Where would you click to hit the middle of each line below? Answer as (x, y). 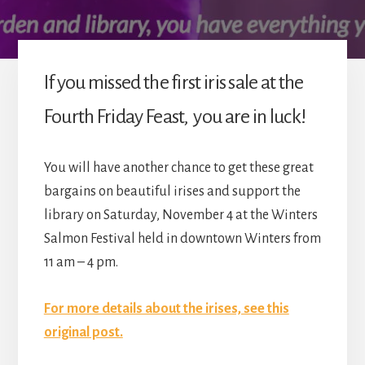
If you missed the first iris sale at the (174, 83)
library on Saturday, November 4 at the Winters (180, 215)
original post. (83, 333)
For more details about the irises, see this (166, 309)
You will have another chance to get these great (178, 168)
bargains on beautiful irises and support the (172, 192)
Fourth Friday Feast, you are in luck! (175, 117)
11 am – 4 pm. (81, 263)
